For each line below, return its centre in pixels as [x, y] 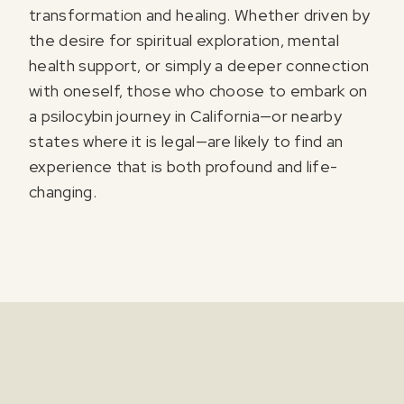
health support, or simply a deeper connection [199, 65]
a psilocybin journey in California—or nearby [186, 115]
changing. [63, 191]
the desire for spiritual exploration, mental [184, 40]
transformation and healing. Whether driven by [200, 14]
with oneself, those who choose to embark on [198, 90]
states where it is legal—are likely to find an [186, 141]
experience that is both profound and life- [184, 166]
